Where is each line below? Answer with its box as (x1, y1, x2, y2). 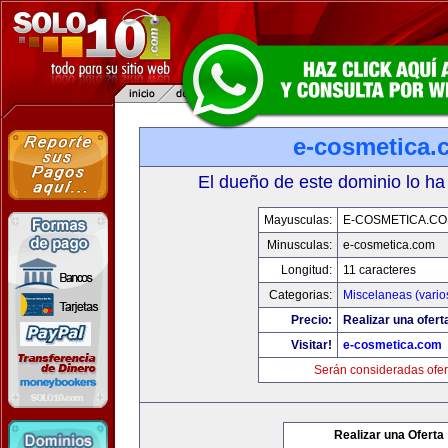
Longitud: (281, 263, 332, 277)
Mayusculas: (264, 213, 332, 227)
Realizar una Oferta (334, 428, 444, 442)
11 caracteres (343, 263, 416, 277)
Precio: (291, 313, 332, 327)
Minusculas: (267, 238, 332, 252)
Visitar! (291, 338, 332, 352)
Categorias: (269, 288, 332, 302)
